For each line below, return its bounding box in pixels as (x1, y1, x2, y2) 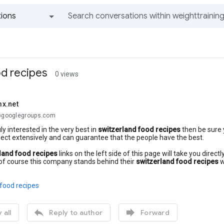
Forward (140, 208, 169, 217)
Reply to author (49, 208, 102, 217)
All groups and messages (33, 30, 39, 40)
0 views (55, 70, 78, 78)
